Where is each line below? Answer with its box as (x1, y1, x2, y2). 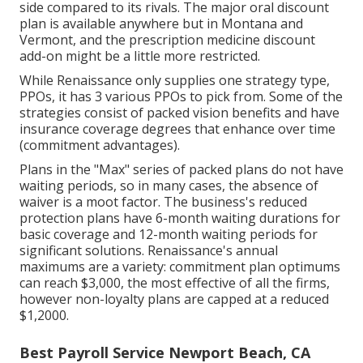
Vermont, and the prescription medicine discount (19, 31, 315, 49)
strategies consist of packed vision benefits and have (19, 104, 340, 122)
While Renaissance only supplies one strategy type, (19, 71, 330, 90)
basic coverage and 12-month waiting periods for (19, 225, 318, 244)
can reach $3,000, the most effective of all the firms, (19, 274, 330, 293)
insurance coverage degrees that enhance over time (19, 120, 335, 139)
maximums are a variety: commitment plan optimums (19, 258, 340, 276)
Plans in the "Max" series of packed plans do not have (19, 160, 344, 179)
